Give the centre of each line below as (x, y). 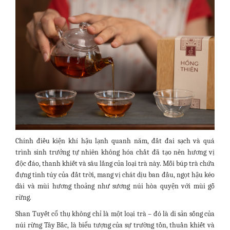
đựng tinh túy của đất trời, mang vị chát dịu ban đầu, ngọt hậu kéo (115, 175)
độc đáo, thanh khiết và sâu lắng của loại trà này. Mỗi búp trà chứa (115, 164)
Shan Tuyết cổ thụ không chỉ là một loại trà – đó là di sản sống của (115, 214)
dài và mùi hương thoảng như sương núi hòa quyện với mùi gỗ (115, 186)
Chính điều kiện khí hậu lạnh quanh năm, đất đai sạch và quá (115, 141)
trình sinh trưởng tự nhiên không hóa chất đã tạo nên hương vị (115, 152)
